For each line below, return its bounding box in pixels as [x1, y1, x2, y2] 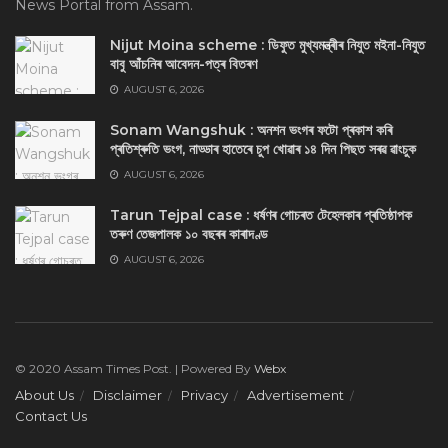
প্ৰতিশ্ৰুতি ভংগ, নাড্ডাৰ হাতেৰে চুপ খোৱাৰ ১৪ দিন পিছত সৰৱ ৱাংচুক [110, 140, 416, 159]
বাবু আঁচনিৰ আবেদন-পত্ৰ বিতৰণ [110, 55, 257, 74]
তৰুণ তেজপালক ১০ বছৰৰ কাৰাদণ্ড [110, 225, 268, 244]
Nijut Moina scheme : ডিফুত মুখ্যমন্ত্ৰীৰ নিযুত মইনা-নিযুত [110, 36, 425, 55]
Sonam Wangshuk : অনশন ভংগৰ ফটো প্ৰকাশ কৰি [110, 121, 392, 140]
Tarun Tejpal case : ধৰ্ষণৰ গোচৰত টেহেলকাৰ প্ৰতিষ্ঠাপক [110, 206, 412, 225]
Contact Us [15, 408, 87, 425]
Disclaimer [93, 387, 162, 404]
